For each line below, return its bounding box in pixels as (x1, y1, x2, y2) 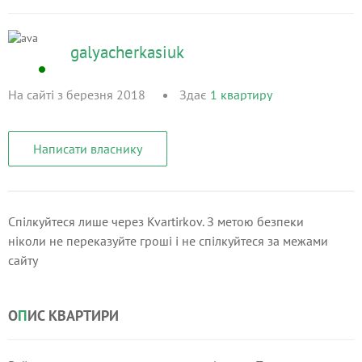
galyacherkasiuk (70, 40, 184, 63)
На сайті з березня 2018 (8, 86, 145, 103)
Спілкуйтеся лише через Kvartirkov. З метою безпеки (8, 213, 304, 229)
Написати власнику (33, 141, 142, 157)
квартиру (221, 86, 272, 103)
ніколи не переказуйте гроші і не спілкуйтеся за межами (8, 233, 328, 249)
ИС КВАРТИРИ (27, 306, 119, 325)
